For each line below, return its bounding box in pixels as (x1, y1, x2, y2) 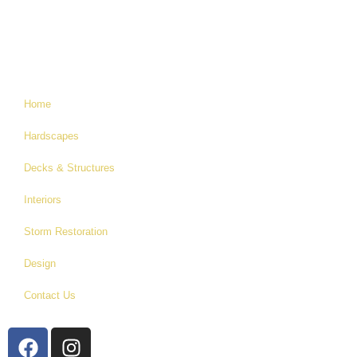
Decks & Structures (24, 162, 115, 174)
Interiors (24, 194, 61, 206)
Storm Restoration (24, 226, 108, 237)
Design (24, 257, 56, 269)
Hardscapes (24, 130, 79, 142)
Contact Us (24, 289, 76, 301)
